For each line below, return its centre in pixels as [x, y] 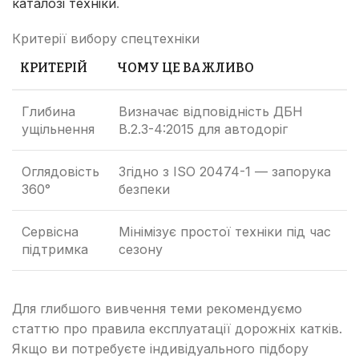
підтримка [55, 249]
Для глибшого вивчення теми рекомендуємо [157, 308]
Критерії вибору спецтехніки [106, 38]
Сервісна [50, 231]
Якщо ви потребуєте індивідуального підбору [160, 348]
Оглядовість [61, 171]
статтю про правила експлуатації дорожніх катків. [177, 328]
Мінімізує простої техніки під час [225, 231]
